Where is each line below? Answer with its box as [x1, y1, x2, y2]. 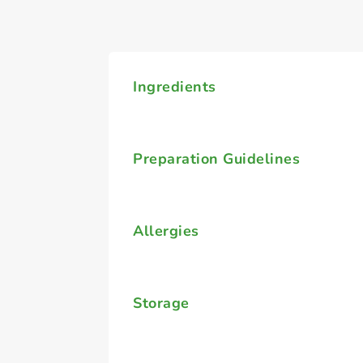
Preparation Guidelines [133, 149, 301, 169]
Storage [133, 293, 190, 313]
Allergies [133, 221, 199, 241]
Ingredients [133, 77, 216, 96]
